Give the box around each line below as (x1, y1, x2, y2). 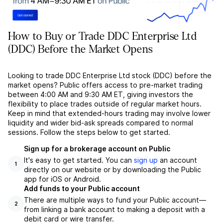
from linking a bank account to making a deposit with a (24, 205, 205, 214)
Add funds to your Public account (24, 184, 140, 193)
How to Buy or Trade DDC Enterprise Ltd (8, 30, 198, 43)
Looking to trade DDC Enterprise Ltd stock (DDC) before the (8, 71, 212, 80)
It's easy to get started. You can (24, 156, 134, 165)
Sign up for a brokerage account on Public (24, 144, 170, 153)
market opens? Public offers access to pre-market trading (8, 81, 203, 90)
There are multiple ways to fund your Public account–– (24, 196, 206, 205)
